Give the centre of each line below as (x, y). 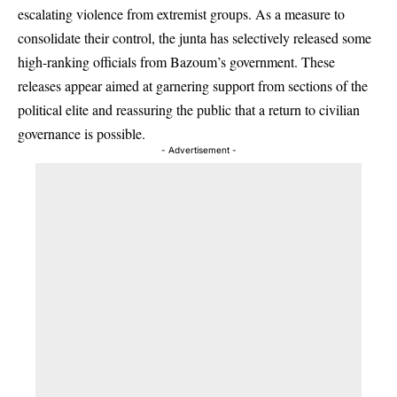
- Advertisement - (198, 149)
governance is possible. (82, 133)
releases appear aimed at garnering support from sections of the (193, 85)
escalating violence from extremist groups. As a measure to (181, 13)
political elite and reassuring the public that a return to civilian (189, 109)
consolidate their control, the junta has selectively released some (195, 37)
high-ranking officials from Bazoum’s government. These (176, 61)
